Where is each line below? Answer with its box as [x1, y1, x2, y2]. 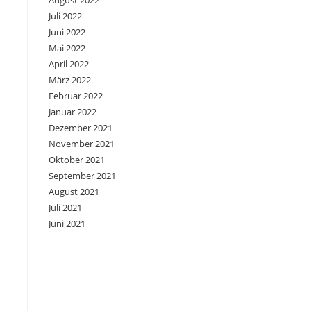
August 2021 [49, 185, 99, 199]
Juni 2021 [49, 217, 85, 230]
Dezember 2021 [49, 121, 112, 135]
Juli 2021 [49, 201, 82, 215]
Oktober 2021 [49, 153, 105, 167]
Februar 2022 [49, 90, 103, 103]
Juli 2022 [49, 10, 82, 23]
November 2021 [49, 137, 115, 151]
